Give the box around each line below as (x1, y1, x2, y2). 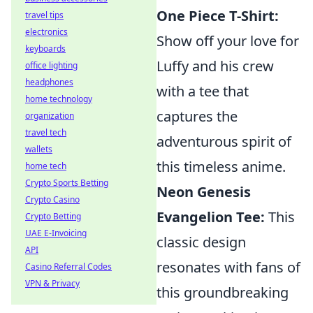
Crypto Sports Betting (25, 177, 108, 189)
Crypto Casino (25, 194, 80, 205)
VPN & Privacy (25, 277, 80, 289)
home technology (25, 93, 92, 105)
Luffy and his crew (156, 56, 274, 75)
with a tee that (156, 81, 249, 101)
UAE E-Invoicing (25, 227, 87, 239)
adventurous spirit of (156, 131, 291, 151)
